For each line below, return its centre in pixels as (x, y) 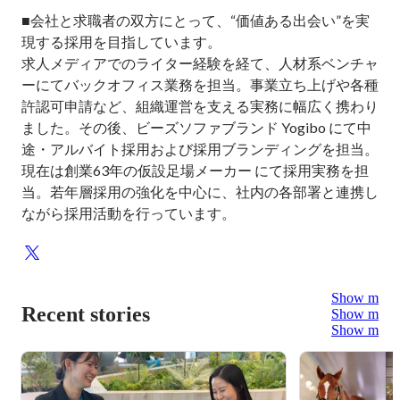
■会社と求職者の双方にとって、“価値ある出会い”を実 (196, 20)
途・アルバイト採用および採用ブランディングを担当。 (200, 149)
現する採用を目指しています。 (121, 42)
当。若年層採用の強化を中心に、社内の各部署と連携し (200, 192)
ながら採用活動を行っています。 (129, 213)
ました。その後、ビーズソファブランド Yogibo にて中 (196, 127)
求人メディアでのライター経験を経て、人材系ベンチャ (200, 63)
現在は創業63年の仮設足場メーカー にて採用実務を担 (195, 170)
